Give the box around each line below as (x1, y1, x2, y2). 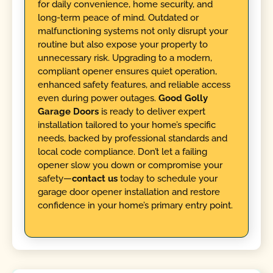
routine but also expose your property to (37, 39, 208, 51)
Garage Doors (37, 106, 99, 118)
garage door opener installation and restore (37, 186, 220, 198)
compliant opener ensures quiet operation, (37, 66, 217, 77)
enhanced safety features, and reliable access (37, 79, 230, 91)
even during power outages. (37, 93, 158, 104)
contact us (71, 173, 118, 185)
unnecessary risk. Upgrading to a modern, (37, 52, 212, 64)
